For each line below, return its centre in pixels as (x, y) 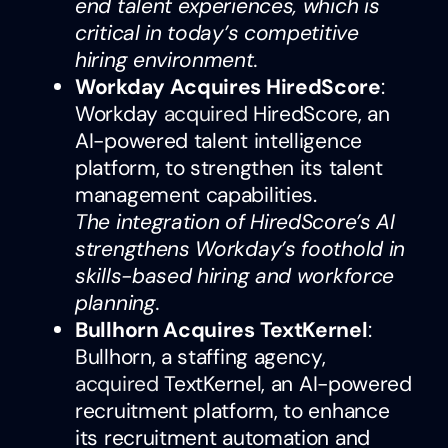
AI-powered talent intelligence (218, 140)
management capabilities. (196, 194)
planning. (117, 302)
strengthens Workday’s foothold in (240, 248)
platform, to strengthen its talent (229, 167)
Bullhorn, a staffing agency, (200, 356)
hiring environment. (166, 59)
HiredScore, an (318, 113)
